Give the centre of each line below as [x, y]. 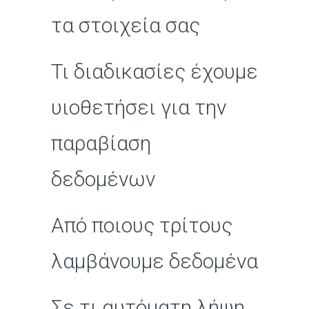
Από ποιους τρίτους [142, 225]
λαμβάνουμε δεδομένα [154, 261]
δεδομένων [103, 179]
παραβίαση [101, 143]
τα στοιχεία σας [126, 25]
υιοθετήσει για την [139, 107]
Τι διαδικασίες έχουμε [154, 71]
